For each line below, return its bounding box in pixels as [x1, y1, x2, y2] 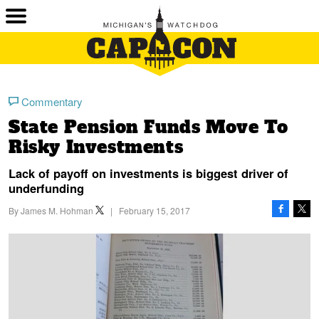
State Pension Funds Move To [9, 115, 288, 139]
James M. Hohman [21, 204, 93, 216]
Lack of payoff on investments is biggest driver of [9, 164, 288, 182]
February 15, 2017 [119, 204, 190, 216]
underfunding [9, 179, 84, 197]
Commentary [21, 94, 83, 109]
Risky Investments [9, 135, 184, 159]
